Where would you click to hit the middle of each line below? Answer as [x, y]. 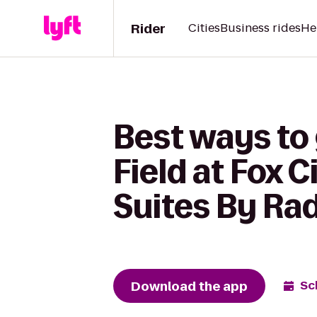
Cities [204, 28]
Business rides [260, 28]
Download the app [189, 286]
